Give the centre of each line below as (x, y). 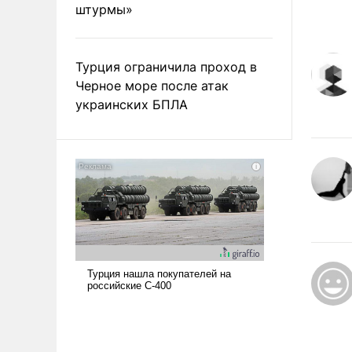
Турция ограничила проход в (166, 66)
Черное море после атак (152, 85)
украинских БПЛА (132, 104)
